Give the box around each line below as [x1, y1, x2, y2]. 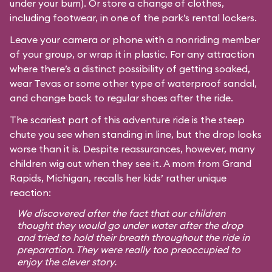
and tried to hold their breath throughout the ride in [17, 231, 250, 243]
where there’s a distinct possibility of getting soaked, [10, 63, 250, 75]
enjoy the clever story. [17, 256, 117, 268]
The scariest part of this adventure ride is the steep [10, 114, 245, 126]
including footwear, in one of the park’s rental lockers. [10, 12, 257, 24]
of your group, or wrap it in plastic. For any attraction [10, 48, 254, 60]
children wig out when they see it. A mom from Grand [10, 157, 251, 169]
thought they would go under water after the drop [17, 219, 243, 231]
